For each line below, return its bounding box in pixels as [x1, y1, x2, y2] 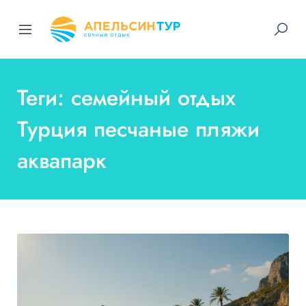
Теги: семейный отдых [17, 82, 236, 113]
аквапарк [17, 145, 107, 176]
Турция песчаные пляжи [17, 113, 260, 145]
